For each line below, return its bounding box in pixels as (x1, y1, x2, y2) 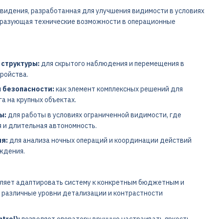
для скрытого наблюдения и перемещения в (39, 59, 184, 68)
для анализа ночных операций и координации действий (7, 136, 192, 145)
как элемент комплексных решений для (54, 85, 183, 94)
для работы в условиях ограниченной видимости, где (6, 110, 181, 119)
